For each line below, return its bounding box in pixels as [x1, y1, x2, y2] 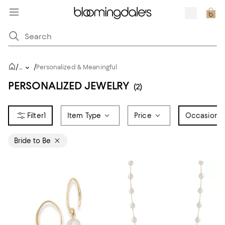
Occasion [185, 111, 219, 120]
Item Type [67, 111, 101, 120]
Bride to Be [14, 137, 51, 145]
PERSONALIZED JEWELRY [8, 79, 130, 92]
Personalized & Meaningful [36, 63, 118, 71]
